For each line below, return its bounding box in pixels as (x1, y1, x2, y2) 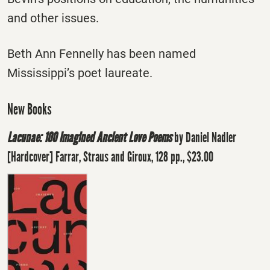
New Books (7, 100, 52, 119)
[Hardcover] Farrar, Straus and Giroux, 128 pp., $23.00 (7, 148, 213, 165)
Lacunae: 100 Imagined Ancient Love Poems (7, 128, 172, 146)
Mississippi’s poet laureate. (7, 66, 152, 81)
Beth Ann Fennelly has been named (7, 46, 196, 61)
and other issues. (7, 10, 99, 25)
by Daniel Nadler (172, 128, 239, 146)
